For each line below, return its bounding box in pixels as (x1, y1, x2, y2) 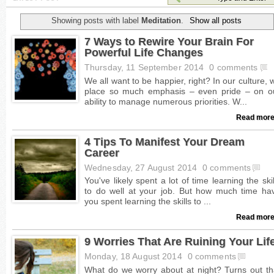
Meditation (141, 15, 182, 25)
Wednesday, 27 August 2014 (84, 163, 200, 172)
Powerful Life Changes (84, 45, 203, 59)
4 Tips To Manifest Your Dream (84, 135, 245, 148)
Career (84, 146, 119, 159)
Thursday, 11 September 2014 (84, 62, 207, 72)
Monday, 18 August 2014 (84, 252, 185, 262)
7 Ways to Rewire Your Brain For (84, 34, 254, 48)
